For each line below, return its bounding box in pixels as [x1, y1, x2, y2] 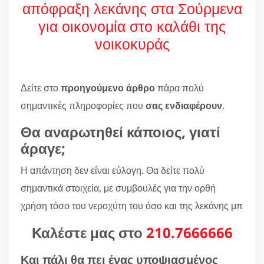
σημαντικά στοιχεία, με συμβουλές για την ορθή [21, 181, 216, 194]
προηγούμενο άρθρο [61, 81, 155, 94]
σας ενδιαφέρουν [146, 98, 222, 112]
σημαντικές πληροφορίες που [21, 98, 146, 112]
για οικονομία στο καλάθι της [38, 15, 226, 36]
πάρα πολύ [155, 81, 204, 94]
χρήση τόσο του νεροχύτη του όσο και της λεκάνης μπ [21, 199, 243, 212]
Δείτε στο [21, 81, 61, 94]
